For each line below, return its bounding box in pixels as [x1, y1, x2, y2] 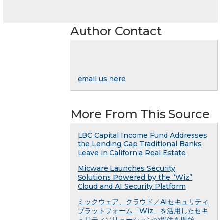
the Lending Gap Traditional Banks [78, 139, 202, 148]
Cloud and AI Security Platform [78, 181, 186, 191]
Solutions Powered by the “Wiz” [78, 172, 192, 182]
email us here [78, 74, 126, 83]
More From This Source [70, 107, 210, 121]
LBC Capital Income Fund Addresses [78, 130, 207, 139]
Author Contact [70, 24, 162, 38]
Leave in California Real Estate [78, 148, 186, 157]
